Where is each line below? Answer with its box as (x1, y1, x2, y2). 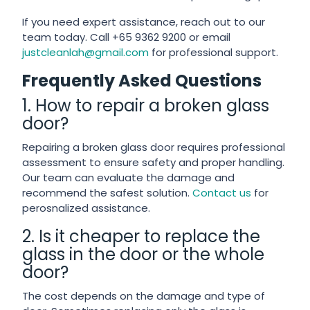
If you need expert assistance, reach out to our (22, 15, 266, 29)
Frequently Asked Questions (22, 69, 262, 92)
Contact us (192, 185, 252, 200)
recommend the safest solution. (22, 185, 193, 200)
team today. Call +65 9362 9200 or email (22, 30, 231, 44)
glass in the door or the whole (22, 243, 265, 266)
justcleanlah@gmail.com (22, 45, 149, 60)
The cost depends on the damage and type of (22, 289, 266, 303)
